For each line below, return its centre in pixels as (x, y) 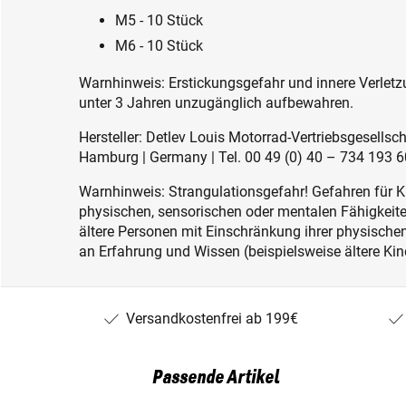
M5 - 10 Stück (159, 20)
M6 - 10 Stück (159, 45)
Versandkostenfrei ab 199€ (212, 318)
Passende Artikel (216, 377)
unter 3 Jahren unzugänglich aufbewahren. (216, 102)
